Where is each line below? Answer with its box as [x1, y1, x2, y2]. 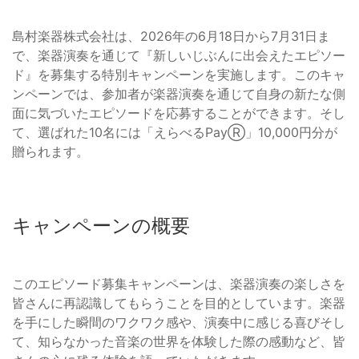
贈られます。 [12, 143, 89, 159]
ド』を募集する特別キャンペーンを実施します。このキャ [12, 66, 345, 83]
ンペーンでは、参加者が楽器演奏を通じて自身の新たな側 [12, 85, 345, 102]
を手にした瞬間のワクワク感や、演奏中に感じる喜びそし [12, 313, 345, 330]
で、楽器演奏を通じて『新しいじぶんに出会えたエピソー [12, 46, 345, 63]
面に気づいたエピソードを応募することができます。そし [12, 104, 345, 121]
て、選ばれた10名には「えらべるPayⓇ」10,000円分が [12, 123, 337, 140]
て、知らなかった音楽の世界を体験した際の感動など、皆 [12, 333, 345, 349]
